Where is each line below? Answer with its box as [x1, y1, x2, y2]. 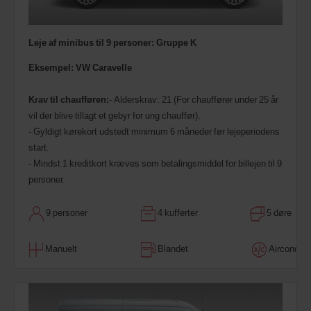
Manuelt [43, 242, 77, 255]
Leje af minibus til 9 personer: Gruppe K [28, 36, 196, 49]
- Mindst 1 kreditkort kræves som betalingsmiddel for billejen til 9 [28, 157, 282, 170]
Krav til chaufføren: [28, 93, 109, 106]
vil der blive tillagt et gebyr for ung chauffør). [28, 109, 201, 122]
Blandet [155, 242, 188, 255]
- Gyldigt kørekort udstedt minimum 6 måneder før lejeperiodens [28, 125, 280, 138]
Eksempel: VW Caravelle [28, 61, 132, 74]
